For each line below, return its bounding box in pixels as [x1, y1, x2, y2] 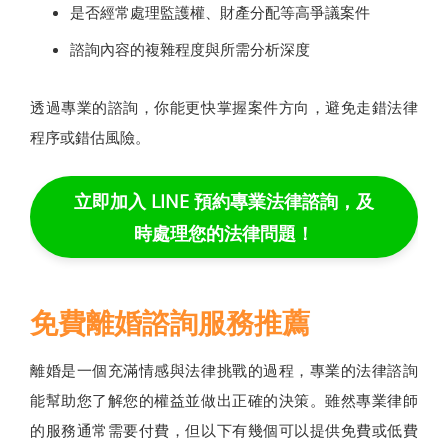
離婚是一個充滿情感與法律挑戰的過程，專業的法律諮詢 [30, 360, 418, 381]
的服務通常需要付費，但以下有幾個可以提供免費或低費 [30, 420, 418, 441]
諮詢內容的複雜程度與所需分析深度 [70, 39, 310, 60]
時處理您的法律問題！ [134, 221, 314, 246]
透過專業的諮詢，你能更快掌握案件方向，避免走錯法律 [30, 97, 418, 118]
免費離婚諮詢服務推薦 [30, 304, 310, 342]
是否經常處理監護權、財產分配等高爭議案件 [70, 2, 370, 23]
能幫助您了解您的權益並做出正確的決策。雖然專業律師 [30, 390, 418, 411]
